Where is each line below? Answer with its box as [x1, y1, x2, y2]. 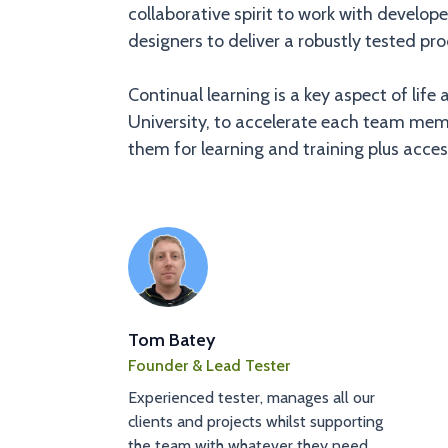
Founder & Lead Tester [127, 356, 290, 375]
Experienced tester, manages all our [127, 388, 375, 407]
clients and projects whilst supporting [127, 412, 383, 431]
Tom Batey [127, 329, 215, 351]
